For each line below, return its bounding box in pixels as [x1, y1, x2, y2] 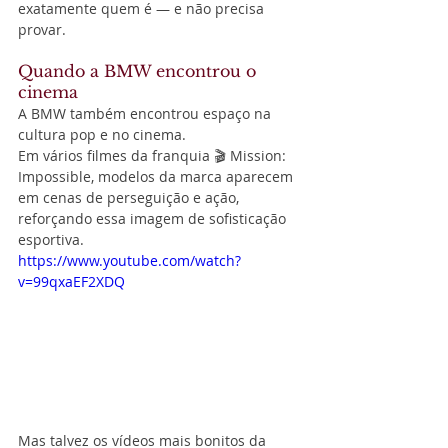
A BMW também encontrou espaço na [18, 103, 275, 123]
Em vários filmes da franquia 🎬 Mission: [18, 145, 290, 165]
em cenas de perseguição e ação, [18, 187, 243, 207]
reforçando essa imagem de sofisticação [18, 208, 290, 228]
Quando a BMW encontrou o [18, 60, 261, 81]
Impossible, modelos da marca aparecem [18, 166, 297, 186]
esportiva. [18, 229, 84, 249]
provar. [18, 19, 66, 39]
